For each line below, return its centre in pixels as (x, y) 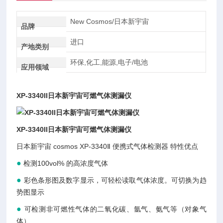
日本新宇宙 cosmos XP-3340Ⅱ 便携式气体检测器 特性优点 (108, 146)
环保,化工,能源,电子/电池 (109, 62)
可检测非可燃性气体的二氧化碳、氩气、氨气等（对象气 (115, 209)
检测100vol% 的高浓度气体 (66, 163)
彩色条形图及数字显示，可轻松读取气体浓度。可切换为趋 (115, 180)
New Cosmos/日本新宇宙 (109, 21)
